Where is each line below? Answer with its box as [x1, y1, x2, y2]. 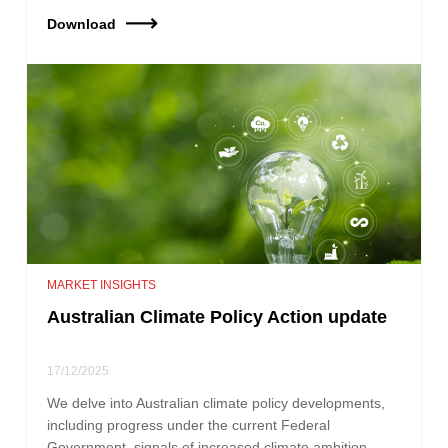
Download [47, 15, 117, 32]
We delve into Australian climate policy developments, [47, 394, 386, 411]
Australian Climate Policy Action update [47, 306, 388, 327]
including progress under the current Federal [47, 416, 331, 433]
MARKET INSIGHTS [47, 277, 157, 292]
